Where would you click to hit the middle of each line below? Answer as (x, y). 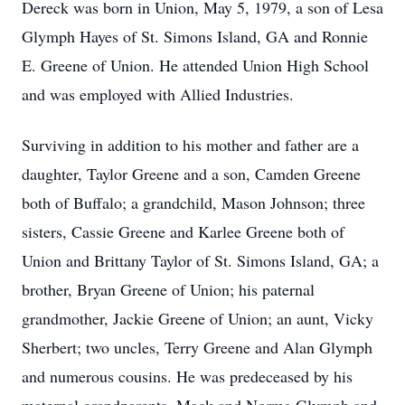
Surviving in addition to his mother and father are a (190, 145)
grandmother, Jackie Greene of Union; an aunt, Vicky (198, 318)
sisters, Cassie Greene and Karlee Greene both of (183, 231)
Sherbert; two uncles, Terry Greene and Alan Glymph (197, 347)
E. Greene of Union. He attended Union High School (195, 65)
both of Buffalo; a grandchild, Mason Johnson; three (193, 202)
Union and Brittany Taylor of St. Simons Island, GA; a (200, 260)
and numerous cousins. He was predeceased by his (187, 376)
